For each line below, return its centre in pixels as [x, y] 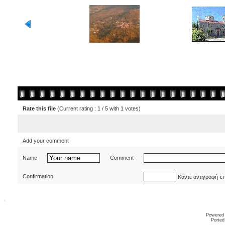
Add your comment [46, 141]
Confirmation [39, 176]
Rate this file [40, 108]
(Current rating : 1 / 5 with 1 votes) [99, 108]
